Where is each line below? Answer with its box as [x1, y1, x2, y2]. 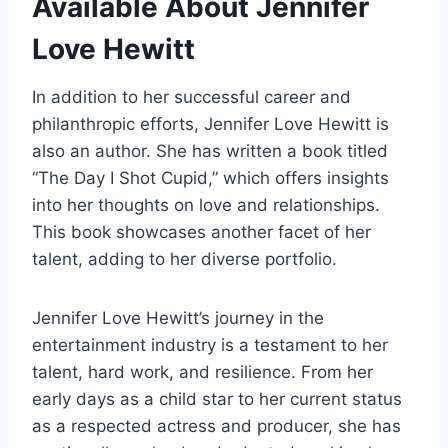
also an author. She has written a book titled [32, 141, 388, 162]
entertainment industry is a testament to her [32, 335, 388, 356]
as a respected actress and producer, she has [32, 416, 401, 437]
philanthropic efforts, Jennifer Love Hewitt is [32, 114, 389, 135]
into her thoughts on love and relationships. [32, 195, 380, 216]
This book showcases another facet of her [32, 222, 371, 243]
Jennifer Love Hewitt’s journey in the [32, 308, 324, 329]
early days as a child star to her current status [32, 389, 402, 410]
